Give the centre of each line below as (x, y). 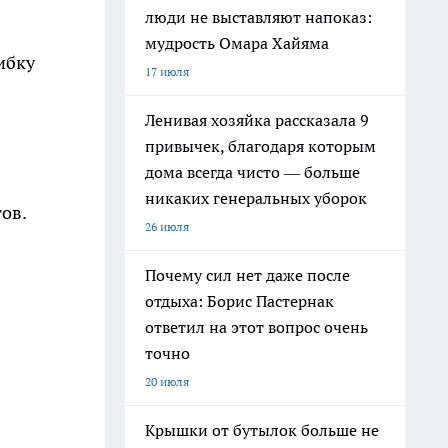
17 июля (167, 71)
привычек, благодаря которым (260, 146)
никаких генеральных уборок (256, 198)
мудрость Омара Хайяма (237, 43)
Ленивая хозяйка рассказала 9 (257, 120)
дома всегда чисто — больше (252, 172)
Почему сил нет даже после (247, 275)
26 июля (167, 226)
